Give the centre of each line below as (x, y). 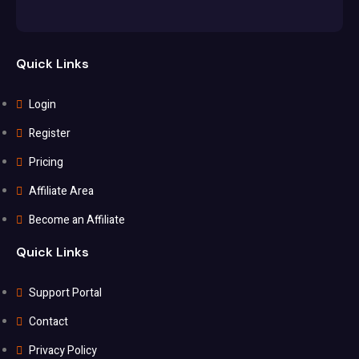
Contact (48, 322)
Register (50, 133)
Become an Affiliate (77, 220)
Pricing (46, 162)
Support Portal (65, 293)
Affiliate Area (61, 191)
